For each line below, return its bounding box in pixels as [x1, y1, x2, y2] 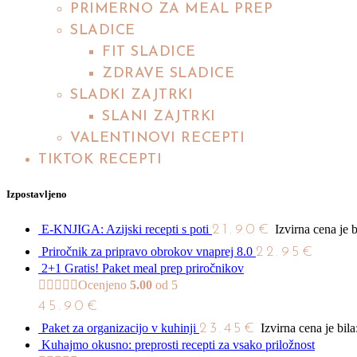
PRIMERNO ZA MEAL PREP [70, 2, 273, 18]
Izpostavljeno [6, 187, 67, 200]
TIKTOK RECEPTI [38, 152, 163, 168]
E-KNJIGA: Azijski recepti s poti [41, 222, 209, 236]
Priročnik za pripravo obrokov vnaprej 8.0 [41, 244, 253, 258]
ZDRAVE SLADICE [102, 66, 235, 82]
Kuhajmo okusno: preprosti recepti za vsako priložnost [41, 337, 315, 351]
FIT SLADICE [102, 45, 196, 61]
